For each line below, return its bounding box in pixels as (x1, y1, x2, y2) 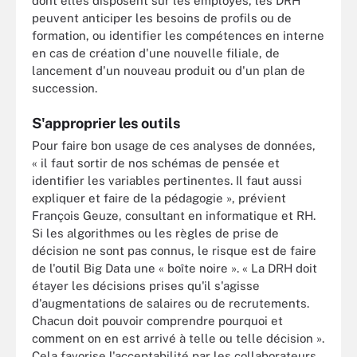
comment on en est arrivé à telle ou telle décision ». (32, 331, 324, 345)
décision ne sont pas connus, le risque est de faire (32, 244, 316, 257)
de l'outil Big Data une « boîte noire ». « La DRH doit (32, 261, 317, 275)
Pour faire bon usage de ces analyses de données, (32, 139, 316, 152)
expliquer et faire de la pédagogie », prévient (32, 191, 286, 205)
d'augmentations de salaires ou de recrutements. (32, 296, 309, 310)
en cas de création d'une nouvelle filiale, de (32, 45, 280, 60)
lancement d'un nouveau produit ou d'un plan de (32, 63, 305, 77)
